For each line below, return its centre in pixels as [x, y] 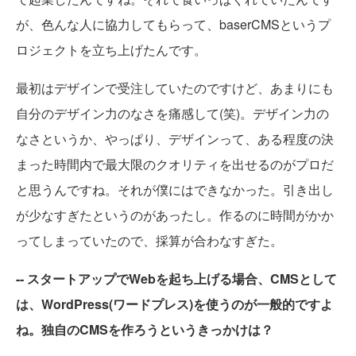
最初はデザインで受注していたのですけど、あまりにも [175, 88]
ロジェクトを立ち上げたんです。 [111, 50]
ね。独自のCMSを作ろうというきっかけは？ [145, 329]
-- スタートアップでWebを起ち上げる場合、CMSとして [176, 279]
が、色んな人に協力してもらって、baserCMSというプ [173, 24]
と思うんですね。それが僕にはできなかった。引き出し [175, 190]
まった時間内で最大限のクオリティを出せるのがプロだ [175, 164]
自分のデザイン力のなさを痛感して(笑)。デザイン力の [172, 113]
